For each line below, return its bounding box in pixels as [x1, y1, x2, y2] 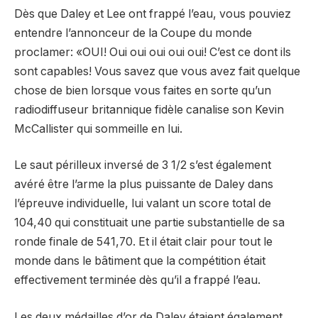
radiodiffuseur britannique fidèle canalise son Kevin [14, 102, 284, 116]
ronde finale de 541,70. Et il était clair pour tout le [14, 235, 273, 249]
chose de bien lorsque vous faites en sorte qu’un [14, 83, 271, 97]
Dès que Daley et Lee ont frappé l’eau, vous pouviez [14, 6, 291, 21]
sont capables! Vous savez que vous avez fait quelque [14, 64, 300, 78]
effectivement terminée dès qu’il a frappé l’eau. [14, 273, 261, 287]
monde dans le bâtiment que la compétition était [14, 254, 265, 268]
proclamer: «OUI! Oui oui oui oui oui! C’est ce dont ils [14, 45, 291, 59]
